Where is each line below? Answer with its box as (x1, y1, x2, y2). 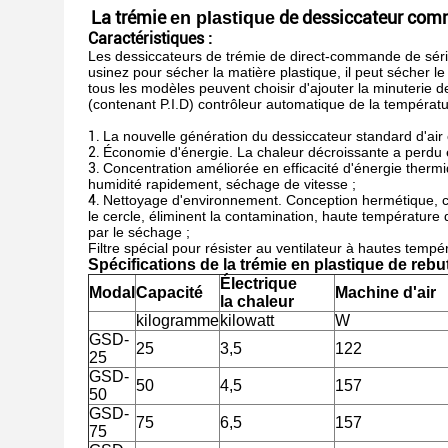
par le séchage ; (88, 224, 190, 240)
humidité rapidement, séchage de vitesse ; (88, 176, 356, 192)
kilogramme (136, 312, 219, 329)
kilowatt (220, 312, 274, 329)
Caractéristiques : (88, 29, 212, 48)
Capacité (136, 284, 203, 301)
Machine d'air (335, 284, 436, 301)
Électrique (220, 275, 297, 292)
